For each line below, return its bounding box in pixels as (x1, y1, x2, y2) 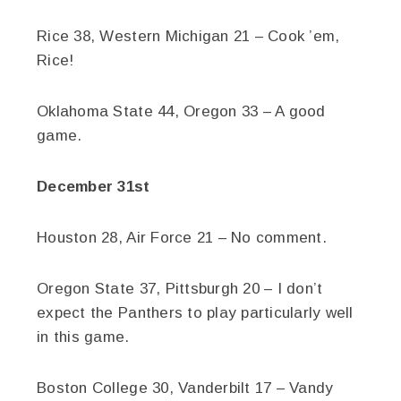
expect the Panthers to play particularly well (37, 304, 354, 321)
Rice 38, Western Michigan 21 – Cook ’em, (37, 28, 340, 45)
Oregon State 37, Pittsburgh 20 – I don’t (37, 280, 323, 297)
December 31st (37, 178, 150, 195)
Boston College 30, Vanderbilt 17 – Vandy (37, 380, 334, 397)
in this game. (37, 328, 130, 346)
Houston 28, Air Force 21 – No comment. (37, 229, 327, 246)
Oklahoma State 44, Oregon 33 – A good (37, 103, 326, 120)
